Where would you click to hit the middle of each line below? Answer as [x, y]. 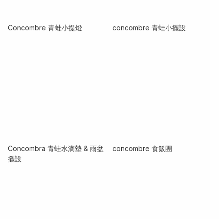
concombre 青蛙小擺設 [149, 27]
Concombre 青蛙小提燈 [45, 27]
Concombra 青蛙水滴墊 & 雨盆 [56, 148]
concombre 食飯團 [142, 148]
